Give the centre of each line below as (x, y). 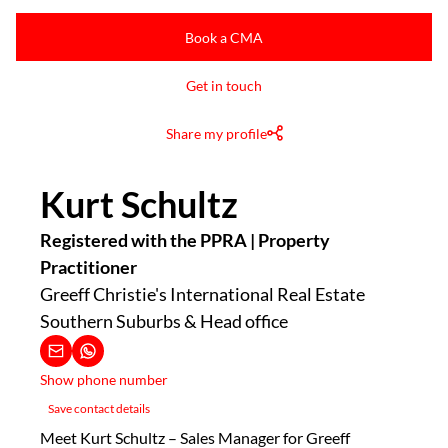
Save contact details (99, 408)
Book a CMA (224, 37)
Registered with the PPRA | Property (185, 240)
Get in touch (224, 85)
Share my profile (216, 133)
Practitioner (88, 267)
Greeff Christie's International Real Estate (202, 294)
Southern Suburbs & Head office (164, 321)
